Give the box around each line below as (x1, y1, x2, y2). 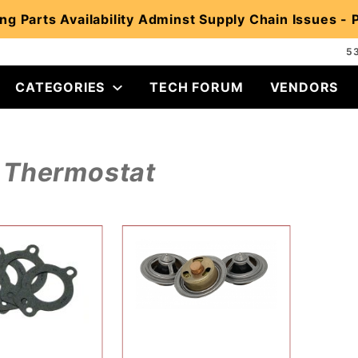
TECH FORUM (149, 79, 244, 95)
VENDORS (269, 79, 339, 95)
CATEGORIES (15, 79, 105, 95)
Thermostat (2, 157, 156, 188)
